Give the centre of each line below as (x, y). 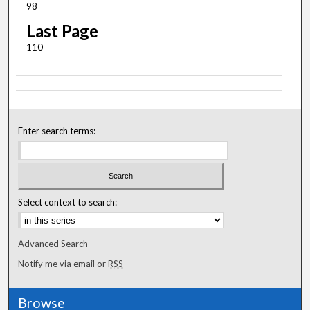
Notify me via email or (63, 263)
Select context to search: (68, 202)
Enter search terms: (57, 131)
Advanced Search (53, 243)
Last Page (62, 31)
